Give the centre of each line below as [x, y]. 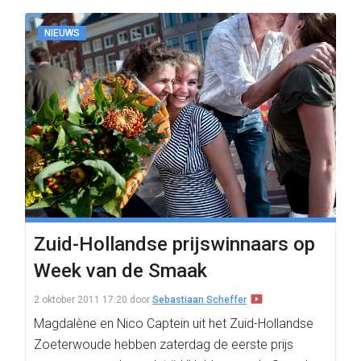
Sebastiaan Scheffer [199, 300]
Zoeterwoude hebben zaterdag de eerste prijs [164, 344]
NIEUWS [62, 33]
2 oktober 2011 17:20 [81, 300]
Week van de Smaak [120, 271]
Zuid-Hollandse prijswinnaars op [174, 244]
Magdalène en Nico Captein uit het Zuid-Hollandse [174, 324]
